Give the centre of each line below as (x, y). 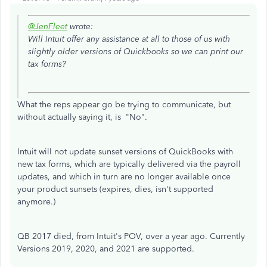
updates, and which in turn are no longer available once (124, 177)
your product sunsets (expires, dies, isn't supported (115, 189)
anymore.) (38, 202)
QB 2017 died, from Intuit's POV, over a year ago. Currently (131, 236)
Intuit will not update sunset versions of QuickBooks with (125, 152)
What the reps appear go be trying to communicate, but (124, 105)
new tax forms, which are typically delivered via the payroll (129, 164)
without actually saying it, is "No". (82, 117)
